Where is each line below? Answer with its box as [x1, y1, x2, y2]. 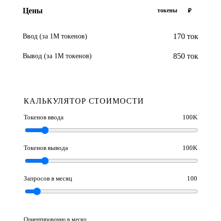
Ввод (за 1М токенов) [23, 33, 87, 40]
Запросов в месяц [24, 175, 72, 182]
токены [157, 7, 177, 14]
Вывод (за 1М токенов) [23, 52, 92, 60]
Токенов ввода [24, 113, 64, 121]
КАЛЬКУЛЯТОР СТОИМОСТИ [24, 97, 145, 105]
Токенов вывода [24, 144, 68, 151]
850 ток [173, 52, 198, 60]
